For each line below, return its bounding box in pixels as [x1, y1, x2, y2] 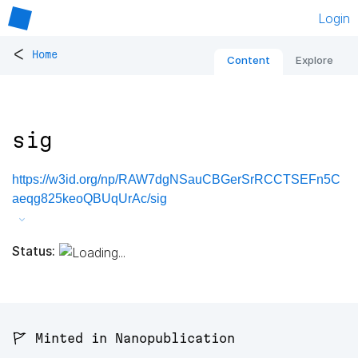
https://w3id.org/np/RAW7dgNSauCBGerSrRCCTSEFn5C [12, 173, 340, 187]
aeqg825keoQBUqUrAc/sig [12, 192, 167, 206]
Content [227, 54, 270, 67]
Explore [296, 54, 333, 67]
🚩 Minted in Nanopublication [12, 331, 235, 346]
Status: [12, 242, 55, 259]
